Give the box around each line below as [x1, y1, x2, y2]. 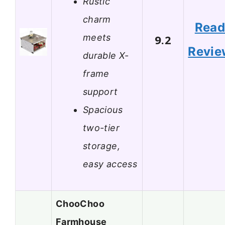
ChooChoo [56, 198, 104, 209]
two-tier [83, 122, 120, 133]
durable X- [83, 50, 129, 61]
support [83, 86, 118, 97]
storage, [83, 140, 120, 151]
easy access [83, 158, 137, 169]
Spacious [83, 104, 123, 115]
